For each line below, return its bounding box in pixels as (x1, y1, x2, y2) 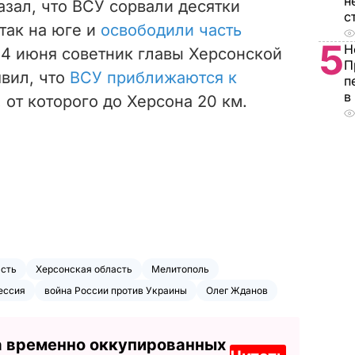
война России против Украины (44, 284, 187, 296)
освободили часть (101, 20, 242, 40)
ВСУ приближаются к (70, 67, 237, 87)
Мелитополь (151, 262, 209, 275)
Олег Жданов (206, 284, 268, 296)
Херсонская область (36, 262, 132, 275)
